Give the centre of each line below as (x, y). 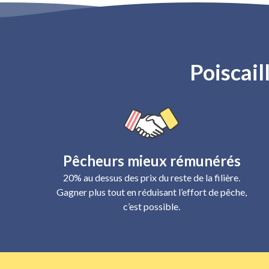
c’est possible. (152, 206)
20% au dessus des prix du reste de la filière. (152, 177)
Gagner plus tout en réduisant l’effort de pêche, (152, 192)
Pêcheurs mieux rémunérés (152, 161)
